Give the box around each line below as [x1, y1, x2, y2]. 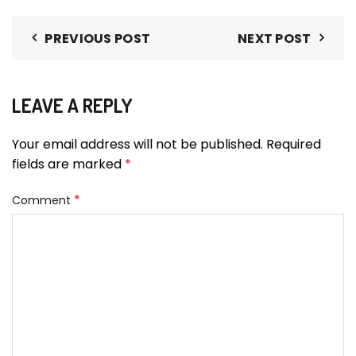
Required [266, 135, 321, 154]
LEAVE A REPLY [12, 93, 132, 118]
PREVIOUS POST [44, 29, 151, 48]
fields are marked [12, 155, 125, 174]
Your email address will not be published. [12, 135, 263, 154]
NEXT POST [237, 29, 311, 48]
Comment [12, 192, 74, 209]
